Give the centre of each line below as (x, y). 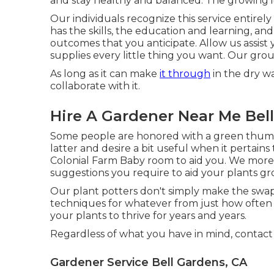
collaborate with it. (95, 86)
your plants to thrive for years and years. (148, 216)
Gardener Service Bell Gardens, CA (149, 262)
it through (185, 74)
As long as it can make (105, 74)
